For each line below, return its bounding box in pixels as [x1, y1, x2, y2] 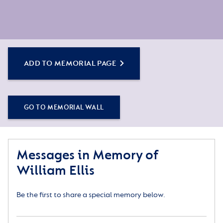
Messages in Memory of [16, 147, 158, 164]
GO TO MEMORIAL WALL [24, 103, 104, 112]
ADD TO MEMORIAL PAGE [24, 59, 116, 69]
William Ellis [16, 162, 95, 179]
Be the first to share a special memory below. [16, 190, 165, 200]
